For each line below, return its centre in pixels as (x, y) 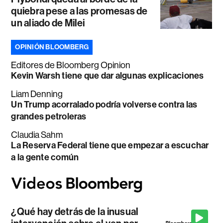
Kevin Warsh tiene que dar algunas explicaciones (108, 75)
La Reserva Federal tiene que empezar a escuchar (110, 145)
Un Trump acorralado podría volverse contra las (104, 104)
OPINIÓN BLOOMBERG (52, 47)
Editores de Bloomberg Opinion (71, 65)
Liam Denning (37, 94)
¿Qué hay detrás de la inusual (75, 212)
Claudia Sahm (37, 135)
